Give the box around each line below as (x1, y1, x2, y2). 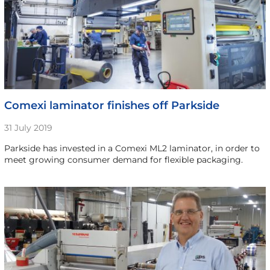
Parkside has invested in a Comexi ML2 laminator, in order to (4, 142, 260, 154)
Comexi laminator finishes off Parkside (4, 98, 219, 112)
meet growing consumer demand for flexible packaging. (4, 154, 243, 165)
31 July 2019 (4, 122, 52, 133)
